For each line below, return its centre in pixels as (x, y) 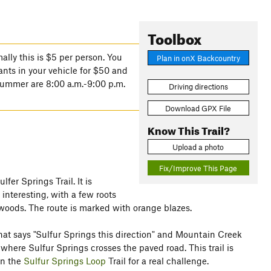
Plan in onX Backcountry (198, 58)
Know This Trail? (188, 129)
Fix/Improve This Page (198, 168)
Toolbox (174, 37)
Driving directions (198, 87)
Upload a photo (198, 147)
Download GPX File (198, 108)
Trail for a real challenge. (157, 261)
